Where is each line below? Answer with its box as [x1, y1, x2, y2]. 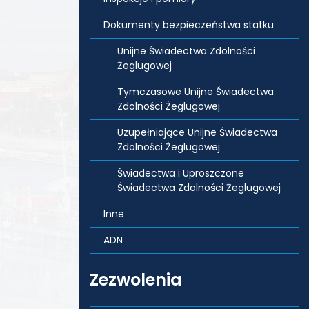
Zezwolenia [90, 268, 182, 291]
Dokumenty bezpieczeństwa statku [103, 18, 274, 32]
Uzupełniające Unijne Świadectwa [117, 126, 277, 139]
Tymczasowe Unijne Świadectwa [117, 85, 274, 99]
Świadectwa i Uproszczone [117, 166, 244, 180]
